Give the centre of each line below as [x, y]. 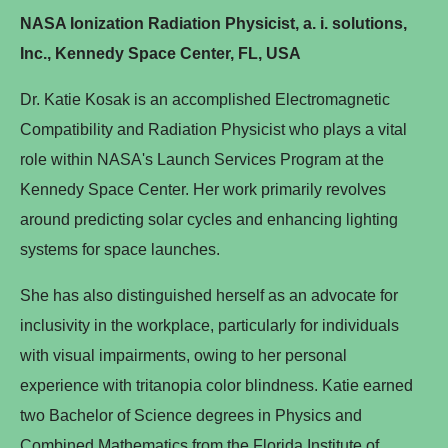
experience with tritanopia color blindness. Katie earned [216, 385]
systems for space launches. [120, 249]
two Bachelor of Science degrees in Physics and [191, 415]
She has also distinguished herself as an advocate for [209, 295]
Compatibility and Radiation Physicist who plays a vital [213, 129]
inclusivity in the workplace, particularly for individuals [209, 325]
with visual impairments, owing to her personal [183, 355]
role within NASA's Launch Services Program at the [202, 159]
